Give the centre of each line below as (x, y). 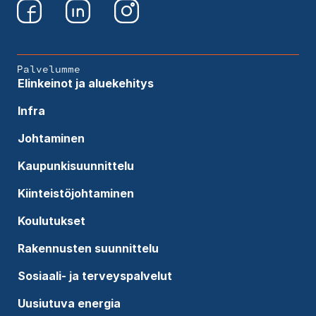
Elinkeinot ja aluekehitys (85, 83)
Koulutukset (51, 220)
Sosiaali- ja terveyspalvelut (95, 275)
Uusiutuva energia (69, 303)
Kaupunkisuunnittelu (75, 165)
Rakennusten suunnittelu (88, 248)
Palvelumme (48, 68)
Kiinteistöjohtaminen (75, 193)
